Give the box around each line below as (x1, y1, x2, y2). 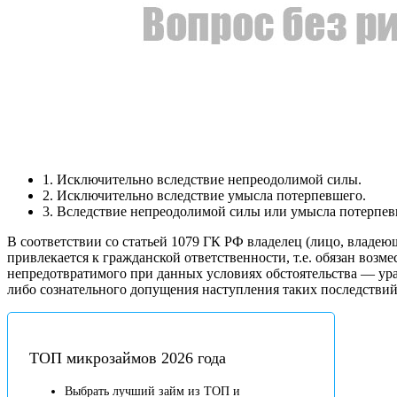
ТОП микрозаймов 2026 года (29, 349, 226, 368)
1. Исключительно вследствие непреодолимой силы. (43, 171, 362, 187)
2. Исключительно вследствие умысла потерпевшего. (43, 187, 366, 203)
